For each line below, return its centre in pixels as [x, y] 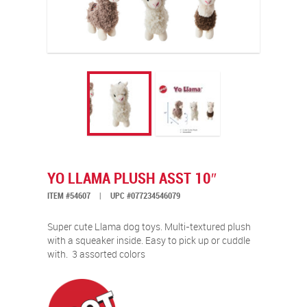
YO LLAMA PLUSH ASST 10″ [132, 179]
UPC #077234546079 [144, 196]
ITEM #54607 [70, 196]
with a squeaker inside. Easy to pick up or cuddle [149, 241]
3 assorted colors [109, 255]
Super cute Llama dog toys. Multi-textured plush [149, 227]
